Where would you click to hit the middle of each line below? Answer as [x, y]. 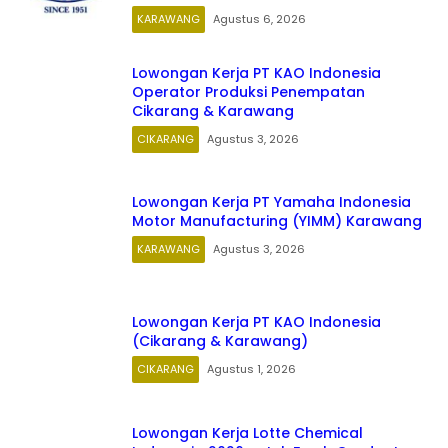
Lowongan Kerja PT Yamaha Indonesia [271, 202]
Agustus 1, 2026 [251, 369]
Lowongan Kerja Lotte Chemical [247, 432]
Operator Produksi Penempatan [248, 91]
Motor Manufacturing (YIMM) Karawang [277, 221]
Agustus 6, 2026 [259, 18]
